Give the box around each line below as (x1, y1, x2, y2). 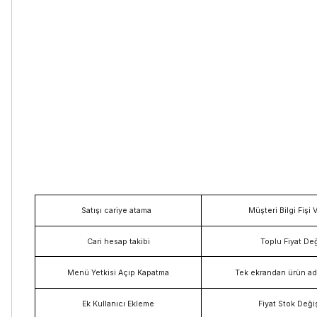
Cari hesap (86, 236, 127, 246)
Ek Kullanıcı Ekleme (82, 299, 154, 309)
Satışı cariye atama (81, 205, 152, 215)
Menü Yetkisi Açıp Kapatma (67, 267, 169, 277)
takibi (129, 236, 150, 246)
